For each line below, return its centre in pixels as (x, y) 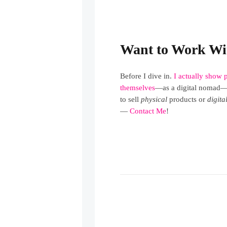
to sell (131, 99)
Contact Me (148, 111)
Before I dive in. (147, 76)
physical (154, 99)
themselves (138, 87)
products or (187, 99)
